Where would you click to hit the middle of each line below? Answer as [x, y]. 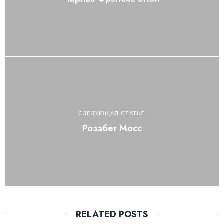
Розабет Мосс [112, 128]
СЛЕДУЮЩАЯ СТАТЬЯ [112, 113]
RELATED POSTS [112, 215]
